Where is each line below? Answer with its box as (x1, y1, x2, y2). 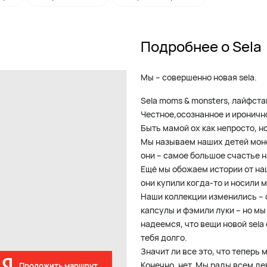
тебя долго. (141, 232, 187, 243)
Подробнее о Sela (141, 36, 262, 56)
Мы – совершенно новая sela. (141, 72, 257, 83)
